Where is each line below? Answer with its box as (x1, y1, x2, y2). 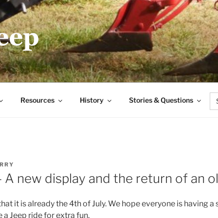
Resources (20, 96, 54, 105)
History (79, 96, 104, 105)
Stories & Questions (128, 96, 193, 105)
